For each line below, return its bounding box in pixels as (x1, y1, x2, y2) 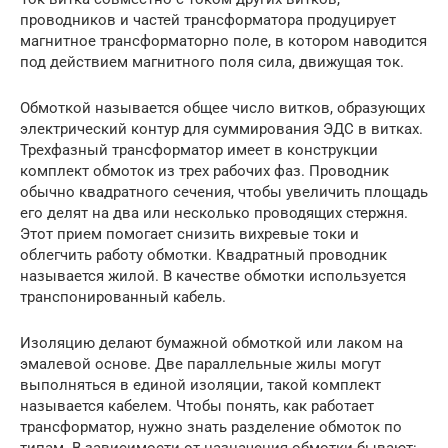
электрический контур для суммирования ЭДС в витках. (20, 120, 423, 139)
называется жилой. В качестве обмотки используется (20, 267, 406, 286)
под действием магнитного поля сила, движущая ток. (20, 53, 404, 72)
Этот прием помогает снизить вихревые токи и (20, 225, 359, 244)
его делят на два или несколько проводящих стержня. (20, 204, 408, 223)
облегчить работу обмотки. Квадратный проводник (20, 246, 387, 265)
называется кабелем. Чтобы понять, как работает (20, 397, 374, 416)
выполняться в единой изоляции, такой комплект (20, 376, 381, 395)
